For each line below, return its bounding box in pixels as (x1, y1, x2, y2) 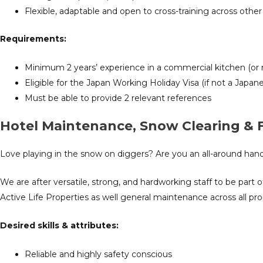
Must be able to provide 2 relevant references (25, 92, 211, 103)
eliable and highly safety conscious (31, 248, 172, 259)
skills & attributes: (38, 220, 119, 231)
